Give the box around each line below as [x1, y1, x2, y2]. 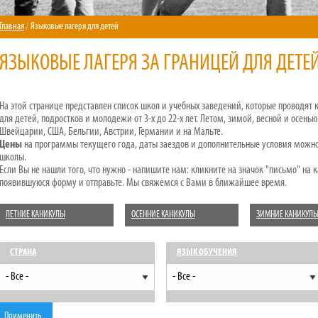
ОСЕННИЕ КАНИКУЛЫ [131, 209, 195, 221]
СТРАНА [10, 247, 36, 258]
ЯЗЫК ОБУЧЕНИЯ [177, 247, 238, 258]
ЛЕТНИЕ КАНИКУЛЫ [6, 209, 65, 221]
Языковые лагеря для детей [30, 21, 119, 32]
